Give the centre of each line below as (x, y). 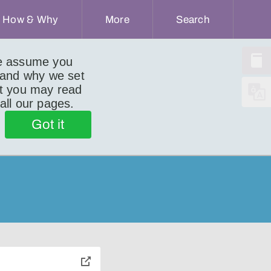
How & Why (31, 19)
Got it (48, 124)
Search (193, 19)
